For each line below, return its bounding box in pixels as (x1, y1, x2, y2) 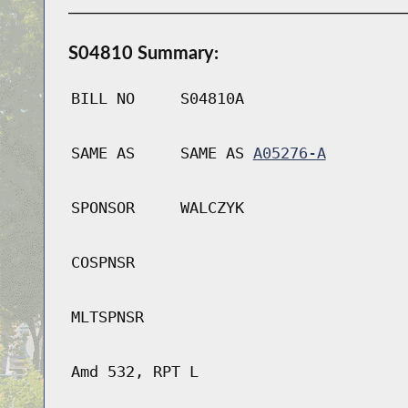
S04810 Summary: (67, 41, 219, 64)
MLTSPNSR (70, 308, 144, 327)
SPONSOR (70, 199, 135, 218)
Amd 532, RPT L (70, 362, 199, 382)
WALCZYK (179, 199, 244, 218)
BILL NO (70, 89, 135, 108)
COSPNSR (70, 253, 135, 272)
